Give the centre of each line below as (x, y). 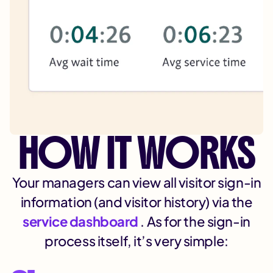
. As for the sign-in (195, 222)
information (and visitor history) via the (136, 202)
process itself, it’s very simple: (136, 241)
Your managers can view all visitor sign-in (136, 183)
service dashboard (82, 222)
